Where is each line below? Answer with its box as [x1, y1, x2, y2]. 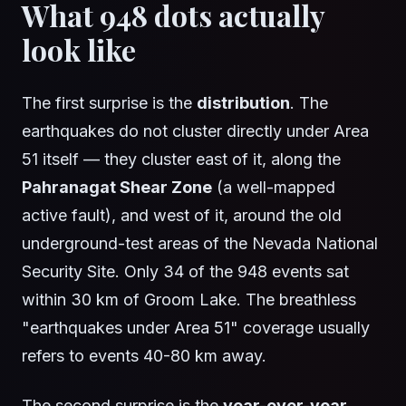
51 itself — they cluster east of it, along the [22, 150, 341, 169]
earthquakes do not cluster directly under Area [22, 121, 369, 141]
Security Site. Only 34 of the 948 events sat [22, 262, 349, 282]
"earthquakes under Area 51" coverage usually [22, 318, 370, 338]
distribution [197, 93, 290, 113]
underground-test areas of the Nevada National [22, 234, 378, 254]
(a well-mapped [212, 178, 335, 198]
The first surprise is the [22, 93, 197, 113]
